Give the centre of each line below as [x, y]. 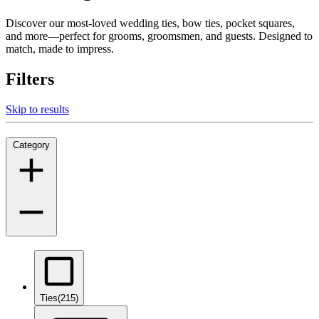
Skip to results [37, 109]
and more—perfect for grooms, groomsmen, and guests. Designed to [159, 36]
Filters [30, 79]
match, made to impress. [60, 48]
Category [31, 145]
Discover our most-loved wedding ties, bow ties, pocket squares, [150, 23]
